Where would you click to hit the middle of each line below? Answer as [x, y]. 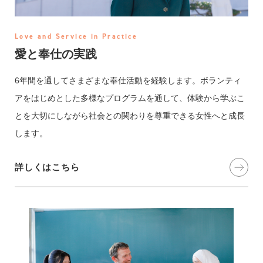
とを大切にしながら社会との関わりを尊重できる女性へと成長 [130, 115]
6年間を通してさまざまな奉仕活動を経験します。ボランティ [128, 80]
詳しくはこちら [47, 167]
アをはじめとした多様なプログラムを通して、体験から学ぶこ [130, 98]
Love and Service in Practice [76, 36]
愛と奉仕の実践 [56, 54]
